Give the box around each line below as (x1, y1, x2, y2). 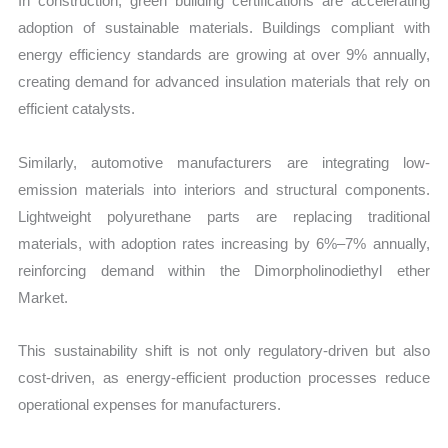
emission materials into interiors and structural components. (18, 180, 430, 198)
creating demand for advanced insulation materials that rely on (18, 73, 430, 91)
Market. (18, 288, 69, 306)
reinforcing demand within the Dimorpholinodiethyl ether (18, 261, 430, 279)
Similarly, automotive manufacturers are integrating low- (18, 153, 430, 171)
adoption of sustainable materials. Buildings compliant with (18, 19, 430, 37)
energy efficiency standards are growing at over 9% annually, (18, 46, 430, 64)
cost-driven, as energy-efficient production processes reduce (18, 368, 430, 386)
